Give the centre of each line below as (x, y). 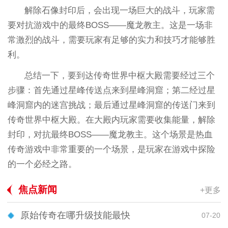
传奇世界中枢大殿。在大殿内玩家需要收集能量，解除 (111, 120)
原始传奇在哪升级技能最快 (75, 216)
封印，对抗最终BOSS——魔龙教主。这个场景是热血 (110, 135)
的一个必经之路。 (42, 164)
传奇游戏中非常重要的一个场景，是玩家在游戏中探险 (111, 150)
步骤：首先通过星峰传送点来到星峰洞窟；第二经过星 (111, 91)
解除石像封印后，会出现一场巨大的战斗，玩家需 (120, 11)
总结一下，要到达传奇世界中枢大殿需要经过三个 (120, 76)
